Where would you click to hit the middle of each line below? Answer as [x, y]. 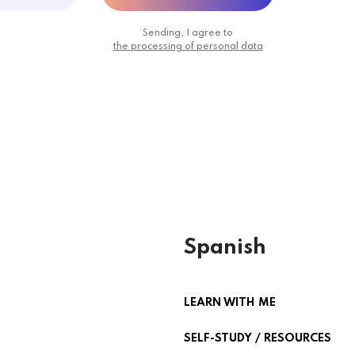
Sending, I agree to [188, 33]
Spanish [225, 248]
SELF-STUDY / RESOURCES [258, 338]
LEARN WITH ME [230, 303]
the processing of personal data [188, 47]
